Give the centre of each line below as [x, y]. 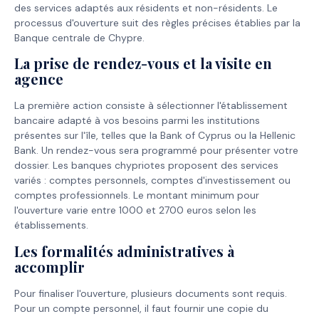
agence [39, 79]
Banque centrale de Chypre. [79, 37]
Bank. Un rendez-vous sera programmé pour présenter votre [156, 151]
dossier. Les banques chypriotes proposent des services [146, 166]
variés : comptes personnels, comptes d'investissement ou [152, 181]
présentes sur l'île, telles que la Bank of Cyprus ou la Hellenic [155, 136]
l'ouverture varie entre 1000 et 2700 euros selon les [135, 210]
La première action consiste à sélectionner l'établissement [151, 106]
